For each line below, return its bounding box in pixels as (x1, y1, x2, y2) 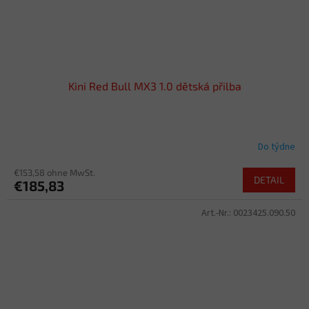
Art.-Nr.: (201, 206, 233, 221)
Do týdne (258, 139, 295, 154)
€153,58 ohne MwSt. (14, 167, 95, 179)
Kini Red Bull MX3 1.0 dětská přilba (68, 79, 241, 93)
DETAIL (254, 174, 284, 186)
